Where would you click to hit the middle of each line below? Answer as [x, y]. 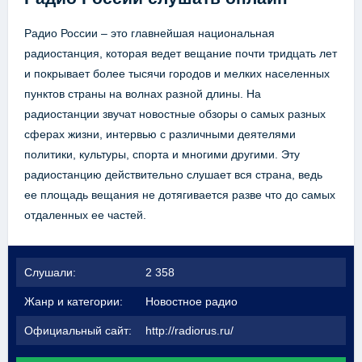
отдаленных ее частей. [85, 215]
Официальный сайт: [78, 331]
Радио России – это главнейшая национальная [149, 34]
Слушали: [50, 273]
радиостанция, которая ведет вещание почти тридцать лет [181, 54]
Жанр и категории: [74, 302]
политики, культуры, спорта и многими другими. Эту [162, 155]
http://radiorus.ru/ [189, 331]
